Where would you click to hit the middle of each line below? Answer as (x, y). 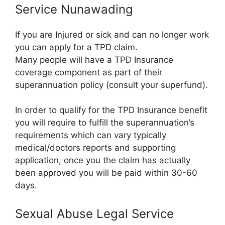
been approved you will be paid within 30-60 (106, 173)
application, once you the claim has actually (103, 160)
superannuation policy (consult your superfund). (111, 85)
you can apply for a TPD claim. (76, 47)
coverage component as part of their (89, 72)
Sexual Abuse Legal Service (94, 213)
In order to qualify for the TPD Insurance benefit (111, 110)
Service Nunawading (74, 9)
